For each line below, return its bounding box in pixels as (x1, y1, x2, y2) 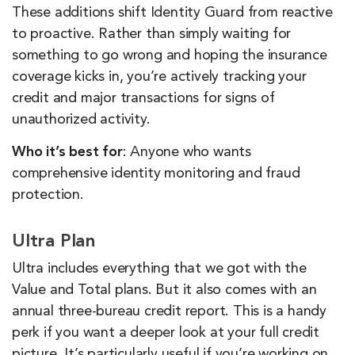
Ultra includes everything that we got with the (12, 261, 307, 277)
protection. (12, 188, 84, 203)
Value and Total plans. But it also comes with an (12, 283, 317, 298)
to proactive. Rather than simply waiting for (12, 27, 292, 42)
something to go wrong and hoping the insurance (12, 48, 327, 63)
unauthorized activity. (12, 113, 151, 128)
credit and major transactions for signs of (12, 91, 275, 106)
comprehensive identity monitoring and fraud (12, 166, 300, 181)
